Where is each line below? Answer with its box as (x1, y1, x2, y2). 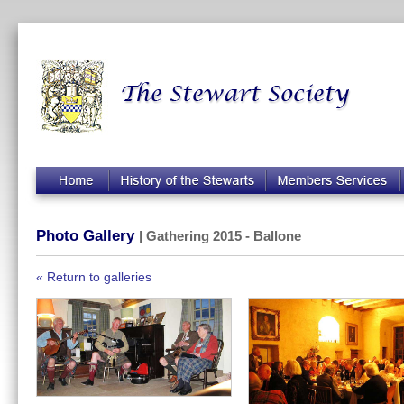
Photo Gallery (36, 227, 139, 245)
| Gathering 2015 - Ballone (139, 228, 301, 244)
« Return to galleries (36, 269, 151, 284)
